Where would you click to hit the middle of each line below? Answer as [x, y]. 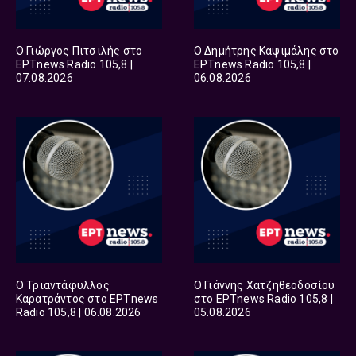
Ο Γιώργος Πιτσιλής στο [79, 50]
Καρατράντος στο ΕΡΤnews [87, 298]
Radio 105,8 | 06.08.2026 [78, 312]
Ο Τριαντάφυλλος [62, 285]
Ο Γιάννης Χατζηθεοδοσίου [264, 285]
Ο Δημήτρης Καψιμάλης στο [266, 50]
